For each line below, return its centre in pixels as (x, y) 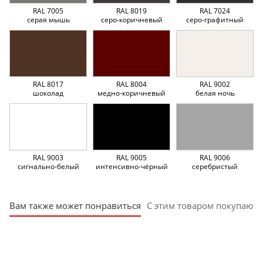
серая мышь (48, 19)
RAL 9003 (48, 157)
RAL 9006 (215, 157)
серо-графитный (215, 19)
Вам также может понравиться (75, 205)
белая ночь (215, 93)
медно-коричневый (131, 93)
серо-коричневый (131, 19)
